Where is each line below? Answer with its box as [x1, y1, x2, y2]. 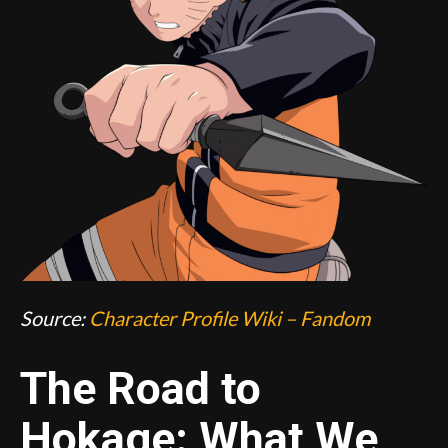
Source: [20, 305, 89, 330]
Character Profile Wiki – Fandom [89, 305, 370, 330]
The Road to [20, 361, 261, 415]
